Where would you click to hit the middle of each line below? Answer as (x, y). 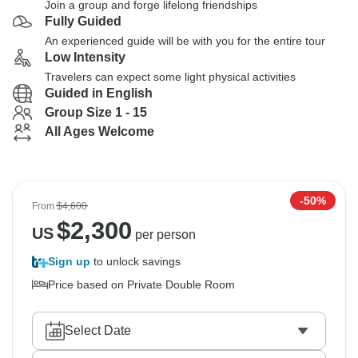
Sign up (69, 261)
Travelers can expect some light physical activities (170, 77)
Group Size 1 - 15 (96, 112)
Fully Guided (83, 21)
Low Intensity (85, 57)
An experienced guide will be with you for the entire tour (185, 41)
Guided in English (99, 93)
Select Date (98, 330)
